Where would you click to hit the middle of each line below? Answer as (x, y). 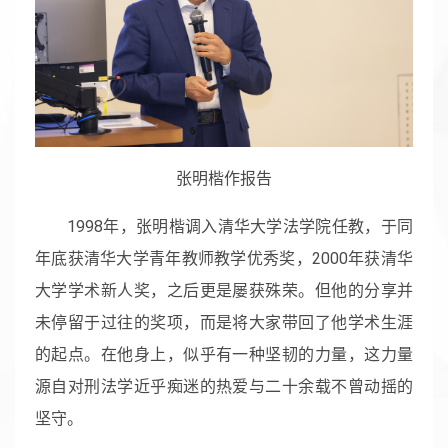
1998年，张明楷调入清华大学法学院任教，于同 (240, 226)
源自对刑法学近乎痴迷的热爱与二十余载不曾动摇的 (224, 386)
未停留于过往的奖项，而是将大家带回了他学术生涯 (224, 322)
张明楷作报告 (224, 178)
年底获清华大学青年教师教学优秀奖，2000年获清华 (224, 258)
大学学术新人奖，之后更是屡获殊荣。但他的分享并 (224, 290)
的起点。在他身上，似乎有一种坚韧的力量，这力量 (224, 354)
